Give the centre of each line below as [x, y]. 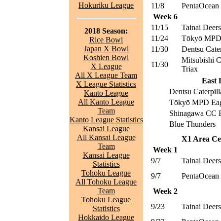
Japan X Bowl [106, 49]
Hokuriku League [106, 5]
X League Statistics [106, 84]
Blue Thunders [192, 124]
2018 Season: [106, 31]
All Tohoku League [106, 182]
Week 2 [165, 191]
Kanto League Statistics [106, 120]
